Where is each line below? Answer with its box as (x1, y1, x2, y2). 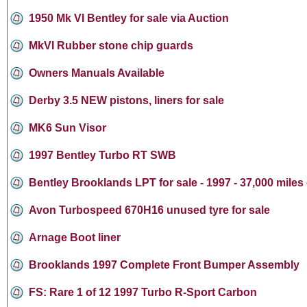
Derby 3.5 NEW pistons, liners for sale (29, 94, 224, 106)
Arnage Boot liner (29, 231, 121, 243)
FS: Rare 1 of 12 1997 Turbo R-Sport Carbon (29, 286, 257, 298)
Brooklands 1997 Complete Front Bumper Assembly (29, 258, 299, 271)
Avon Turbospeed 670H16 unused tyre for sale (29, 204, 270, 216)
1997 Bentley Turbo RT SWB (29, 149, 176, 161)
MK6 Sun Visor (29, 121, 106, 134)
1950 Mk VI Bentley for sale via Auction (29, 12, 229, 24)
